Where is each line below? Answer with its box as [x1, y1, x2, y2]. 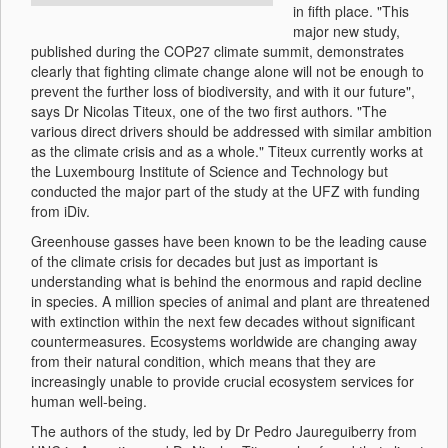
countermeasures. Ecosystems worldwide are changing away [31, 331, 417, 351]
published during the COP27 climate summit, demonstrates [31, 41, 404, 61]
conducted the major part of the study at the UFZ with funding [31, 181, 420, 201]
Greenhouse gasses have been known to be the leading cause [31, 231, 427, 251]
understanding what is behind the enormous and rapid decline [31, 271, 422, 291]
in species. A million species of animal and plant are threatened [31, 291, 430, 311]
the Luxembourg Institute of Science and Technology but [31, 161, 388, 181]
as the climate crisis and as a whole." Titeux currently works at [31, 141, 423, 161]
